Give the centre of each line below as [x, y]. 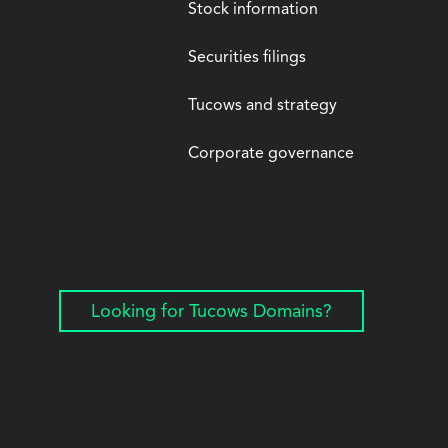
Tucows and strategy [262, 106]
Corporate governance [271, 154]
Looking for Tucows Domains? [211, 312]
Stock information [253, 10]
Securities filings [247, 58]
